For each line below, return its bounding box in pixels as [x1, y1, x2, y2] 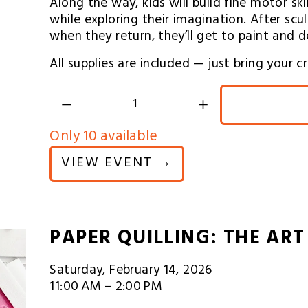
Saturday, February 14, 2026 [49, 258, 212, 284]
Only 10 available [49, 123, 157, 151]
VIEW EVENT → [61, 151, 173, 177]
